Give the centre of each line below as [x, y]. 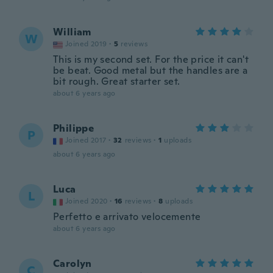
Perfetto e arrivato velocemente [127, 217]
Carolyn [73, 264]
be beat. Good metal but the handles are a [151, 70]
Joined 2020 [87, 201]
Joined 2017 [86, 140]
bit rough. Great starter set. [117, 81]
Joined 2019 [86, 44]
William [72, 32]
